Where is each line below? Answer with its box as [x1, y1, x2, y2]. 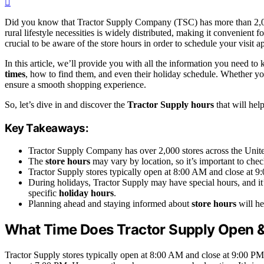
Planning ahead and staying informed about [28, 199, 192, 209]
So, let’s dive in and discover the [5, 100, 127, 110]
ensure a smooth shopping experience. [5, 80, 146, 90]
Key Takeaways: [5, 121, 89, 135]
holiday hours [59, 188, 114, 199]
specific [28, 188, 59, 199]
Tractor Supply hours [127, 100, 214, 110]
